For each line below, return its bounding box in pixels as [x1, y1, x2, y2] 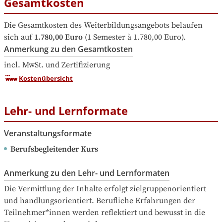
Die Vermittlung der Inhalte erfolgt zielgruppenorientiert [4, 184, 206, 194]
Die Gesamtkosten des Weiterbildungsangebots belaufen [4, 20, 203, 31]
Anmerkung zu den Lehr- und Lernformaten [4, 167, 169, 179]
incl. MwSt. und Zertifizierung [4, 60, 110, 70]
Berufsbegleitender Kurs [10, 144, 98, 155]
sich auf [4, 32, 32, 43]
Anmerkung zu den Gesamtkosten [4, 44, 133, 55]
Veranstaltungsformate [4, 128, 92, 139]
